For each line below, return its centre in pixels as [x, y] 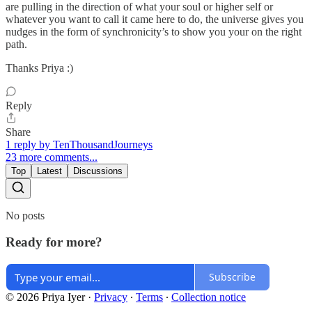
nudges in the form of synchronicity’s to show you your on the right [154, 31]
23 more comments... [52, 157]
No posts [25, 215]
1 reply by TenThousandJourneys [79, 144]
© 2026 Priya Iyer [45, 297]
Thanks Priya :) [39, 68]
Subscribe [232, 277]
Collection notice [209, 297]
